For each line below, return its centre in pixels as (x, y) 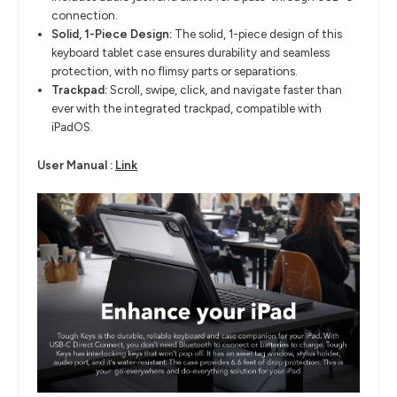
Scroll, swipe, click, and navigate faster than (226, 90)
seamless (307, 53)
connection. (85, 16)
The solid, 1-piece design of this (259, 34)
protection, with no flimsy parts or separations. (175, 71)
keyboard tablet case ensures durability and (167, 53)
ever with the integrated (118, 109)
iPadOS (71, 127)
